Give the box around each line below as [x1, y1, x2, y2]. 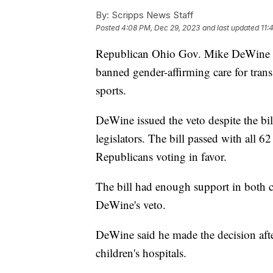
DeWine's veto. [96, 196, 169, 212]
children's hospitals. [96, 244, 186, 260]
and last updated [202, 23, 259, 32]
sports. [96, 82, 130, 97]
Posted [96, 23, 121, 32]
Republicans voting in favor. [96, 148, 230, 164]
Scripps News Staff [109, 9, 194, 21]
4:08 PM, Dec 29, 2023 [121, 23, 200, 32]
